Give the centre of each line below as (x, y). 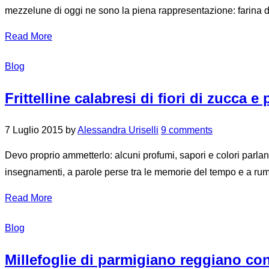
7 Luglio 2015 (34, 130)
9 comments (187, 130)
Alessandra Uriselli (118, 130)
